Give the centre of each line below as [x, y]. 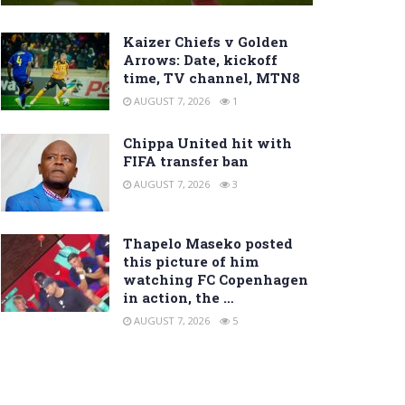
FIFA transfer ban [186, 161]
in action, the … [179, 298]
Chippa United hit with [207, 143]
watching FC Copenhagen [216, 280]
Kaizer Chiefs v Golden [206, 42]
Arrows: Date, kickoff [200, 60]
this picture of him [191, 262]
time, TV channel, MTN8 [212, 78]
